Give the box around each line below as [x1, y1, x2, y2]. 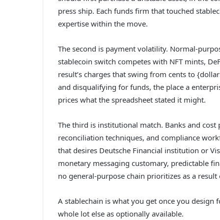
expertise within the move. [58, 19, 148, 29]
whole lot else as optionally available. [58, 209, 184, 219]
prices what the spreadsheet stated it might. [58, 95, 206, 105]
